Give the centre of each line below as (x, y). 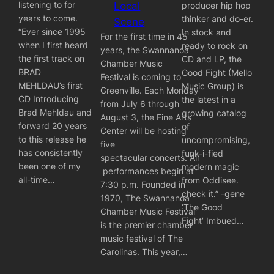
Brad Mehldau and (55, 112)
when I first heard (54, 45)
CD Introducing (49, 99)
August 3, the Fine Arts (146, 117)
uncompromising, (216, 140)
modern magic (211, 167)
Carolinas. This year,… (144, 252)
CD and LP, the (212, 59)
